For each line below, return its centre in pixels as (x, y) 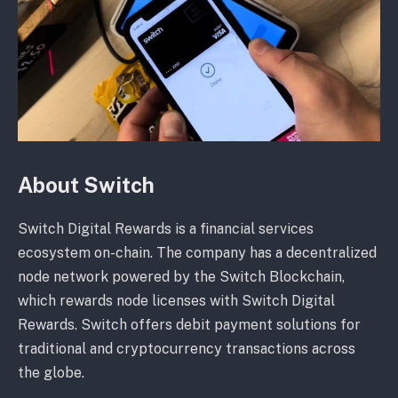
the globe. (53, 373)
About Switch (88, 185)
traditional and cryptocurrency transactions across (187, 349)
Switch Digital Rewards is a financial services (166, 229)
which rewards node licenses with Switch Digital (176, 301)
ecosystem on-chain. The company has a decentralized (197, 253)
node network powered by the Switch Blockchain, (181, 277)
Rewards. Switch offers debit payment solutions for (189, 325)
